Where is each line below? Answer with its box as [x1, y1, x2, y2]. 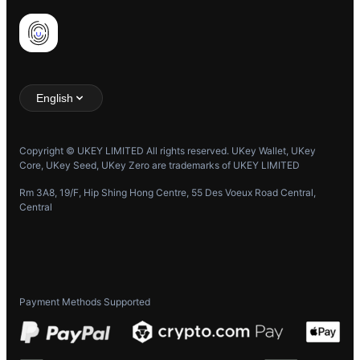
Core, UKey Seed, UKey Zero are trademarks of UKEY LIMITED [19, 159, 300, 172]
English [36, 92, 73, 105]
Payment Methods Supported [19, 296, 150, 309]
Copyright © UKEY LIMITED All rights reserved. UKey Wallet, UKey [19, 145, 316, 157]
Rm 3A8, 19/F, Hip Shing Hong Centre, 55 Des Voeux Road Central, [19, 186, 316, 199]
